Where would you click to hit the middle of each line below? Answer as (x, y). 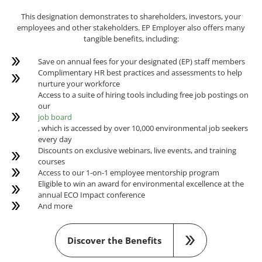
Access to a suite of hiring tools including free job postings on (143, 94)
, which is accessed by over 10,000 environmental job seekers (143, 128)
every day (55, 139)
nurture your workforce (79, 83)
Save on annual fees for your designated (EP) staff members (141, 61)
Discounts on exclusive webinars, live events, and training (137, 150)
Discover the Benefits (115, 240)
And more (55, 206)
